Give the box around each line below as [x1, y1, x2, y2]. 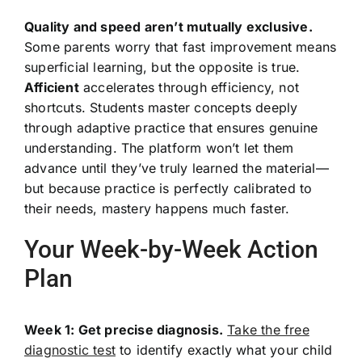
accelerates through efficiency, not [78, 78, 299, 95]
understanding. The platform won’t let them [23, 139, 294, 156]
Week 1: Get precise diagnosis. [23, 321, 223, 338]
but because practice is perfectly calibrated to [23, 179, 313, 196]
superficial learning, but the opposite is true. [23, 58, 301, 75]
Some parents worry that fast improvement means [23, 38, 337, 55]
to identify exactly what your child [115, 341, 333, 358]
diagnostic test [23, 341, 116, 358]
